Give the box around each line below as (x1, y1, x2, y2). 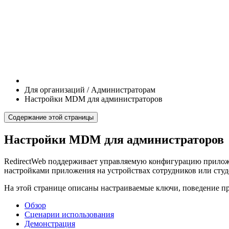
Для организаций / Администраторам (25, 85, 155, 94)
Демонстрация (25, 219, 75, 228)
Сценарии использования (25, 210, 114, 219)
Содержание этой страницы (8, 113, 94, 121)
